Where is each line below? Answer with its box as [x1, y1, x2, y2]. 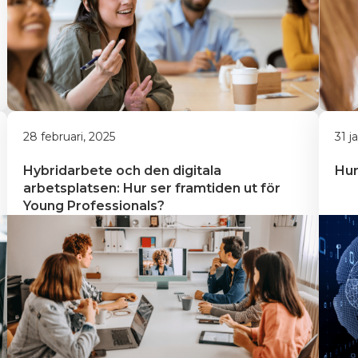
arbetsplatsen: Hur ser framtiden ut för [23, 181, 284, 196]
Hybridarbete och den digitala [23, 163, 225, 178]
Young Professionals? [23, 198, 165, 213]
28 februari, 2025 [23, 129, 115, 144]
